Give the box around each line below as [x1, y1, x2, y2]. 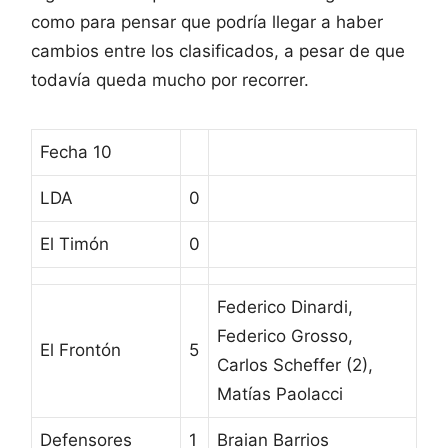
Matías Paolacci [217, 383, 343, 404]
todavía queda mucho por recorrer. [31, 69, 309, 90]
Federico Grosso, [217, 325, 353, 346]
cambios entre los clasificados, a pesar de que [31, 40, 405, 61]
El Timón [40, 233, 109, 254]
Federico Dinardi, [217, 296, 353, 317]
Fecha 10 [40, 141, 112, 162]
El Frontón [40, 339, 121, 360]
